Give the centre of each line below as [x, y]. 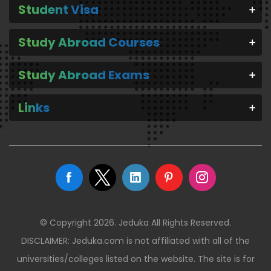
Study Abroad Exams [84, 75]
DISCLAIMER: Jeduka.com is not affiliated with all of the [135, 240]
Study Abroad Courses [89, 42]
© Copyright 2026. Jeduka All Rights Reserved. [135, 222]
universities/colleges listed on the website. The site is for [135, 259]
